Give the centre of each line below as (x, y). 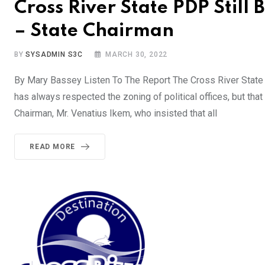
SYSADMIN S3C (54, 54)
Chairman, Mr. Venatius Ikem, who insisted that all (116, 113)
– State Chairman (94, 31)
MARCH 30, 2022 (137, 54)
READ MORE (53, 146)
